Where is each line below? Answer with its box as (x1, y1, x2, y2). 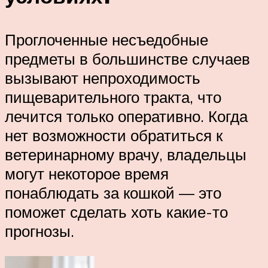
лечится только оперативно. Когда (5, 106, 248, 126)
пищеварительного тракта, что (5, 87, 221, 107)
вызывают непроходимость (5, 68, 200, 88)
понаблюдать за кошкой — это (5, 183, 221, 203)
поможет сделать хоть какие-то (5, 202, 228, 222)
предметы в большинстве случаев (5, 49, 250, 69)
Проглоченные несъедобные (5, 30, 208, 50)
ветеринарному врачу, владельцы (5, 145, 246, 165)
